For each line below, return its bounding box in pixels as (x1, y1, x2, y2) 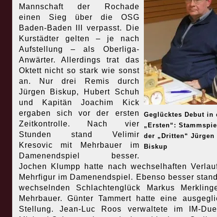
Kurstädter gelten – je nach (18, 34, 139, 43)
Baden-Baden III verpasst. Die (18, 24, 139, 32)
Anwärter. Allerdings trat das (18, 56, 139, 64)
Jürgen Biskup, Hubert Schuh (18, 88, 139, 96)
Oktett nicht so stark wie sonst (18, 66, 139, 75)
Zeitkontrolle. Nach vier (18, 120, 139, 128)
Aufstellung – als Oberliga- (18, 45, 139, 54)
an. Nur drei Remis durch (18, 77, 139, 86)
